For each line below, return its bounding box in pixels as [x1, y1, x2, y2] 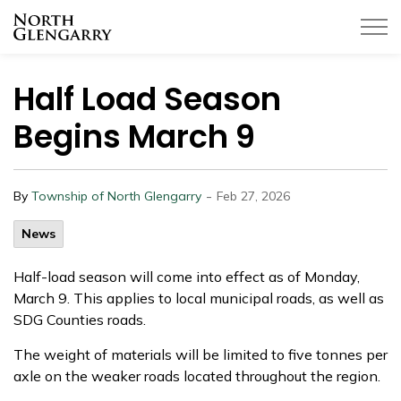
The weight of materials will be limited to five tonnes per [13, 346, 388, 363]
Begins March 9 [13, 115, 255, 158]
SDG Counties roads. [13, 311, 146, 328]
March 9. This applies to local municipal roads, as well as [13, 289, 384, 307]
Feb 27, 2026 [217, 188, 290, 204]
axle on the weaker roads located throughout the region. [13, 367, 380, 385]
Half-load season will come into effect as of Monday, [13, 268, 360, 286]
